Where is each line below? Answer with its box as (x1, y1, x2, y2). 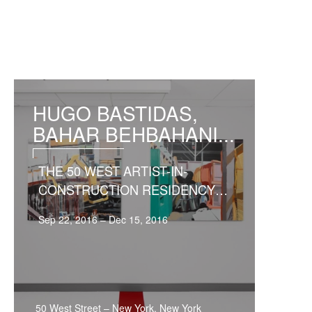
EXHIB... (38, 199, 87, 218)
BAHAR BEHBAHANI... (33, 120, 235, 148)
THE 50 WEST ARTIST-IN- (38, 162, 188, 180)
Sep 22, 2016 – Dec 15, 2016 (38, 212, 169, 226)
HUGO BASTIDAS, (33, 99, 198, 127)
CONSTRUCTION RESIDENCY (38, 180, 216, 199)
